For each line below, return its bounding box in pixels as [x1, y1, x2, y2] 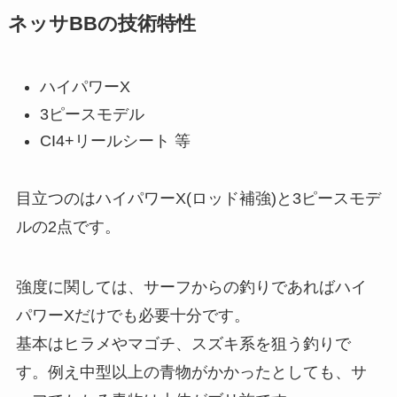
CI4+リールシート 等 [39, 132, 191, 151]
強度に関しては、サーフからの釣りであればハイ [15, 278, 367, 297]
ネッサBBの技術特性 [7, 13, 196, 35]
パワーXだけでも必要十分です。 [15, 307, 250, 325]
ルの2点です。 [15, 218, 121, 237]
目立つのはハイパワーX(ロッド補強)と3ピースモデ [15, 190, 381, 208]
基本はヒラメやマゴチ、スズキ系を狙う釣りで [15, 335, 351, 354]
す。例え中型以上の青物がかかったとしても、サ [15, 363, 367, 382]
